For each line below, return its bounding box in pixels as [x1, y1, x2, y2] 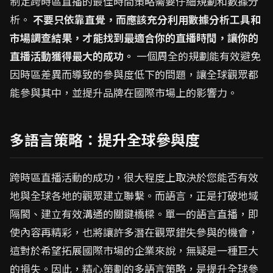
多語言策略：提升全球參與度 [10, 129, 200, 150]
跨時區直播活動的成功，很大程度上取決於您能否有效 [10, 169, 258, 185]
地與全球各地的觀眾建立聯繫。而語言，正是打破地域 [10, 188, 258, 203]
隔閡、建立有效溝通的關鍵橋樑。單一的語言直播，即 [10, 206, 258, 221]
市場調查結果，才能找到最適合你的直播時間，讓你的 [10, 30, 258, 45]
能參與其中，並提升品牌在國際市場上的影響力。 [10, 85, 238, 100]
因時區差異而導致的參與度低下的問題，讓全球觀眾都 [10, 66, 258, 82]
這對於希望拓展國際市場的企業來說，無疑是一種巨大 [10, 243, 258, 258]
